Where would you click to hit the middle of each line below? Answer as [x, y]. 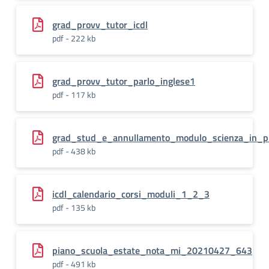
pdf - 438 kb [74, 151]
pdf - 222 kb [74, 38]
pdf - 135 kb [74, 207]
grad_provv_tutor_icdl [100, 25]
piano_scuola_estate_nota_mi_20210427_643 [152, 250]
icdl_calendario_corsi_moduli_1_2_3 [131, 194]
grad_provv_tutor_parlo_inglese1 [124, 81]
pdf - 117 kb [74, 95]
